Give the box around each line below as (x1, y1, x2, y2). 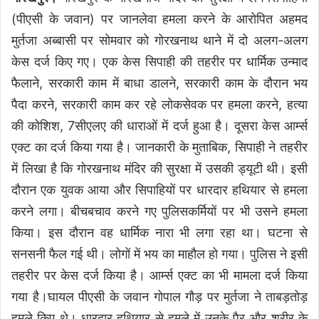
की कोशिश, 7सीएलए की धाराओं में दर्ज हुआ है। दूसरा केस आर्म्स (11, 117, 308, 133)
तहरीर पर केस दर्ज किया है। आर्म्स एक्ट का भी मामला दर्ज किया (11, 267, 308, 283)
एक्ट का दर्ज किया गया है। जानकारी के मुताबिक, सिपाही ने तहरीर (11, 139, 308, 155)
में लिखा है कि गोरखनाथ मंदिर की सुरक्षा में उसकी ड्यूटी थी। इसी (11, 160, 308, 176)
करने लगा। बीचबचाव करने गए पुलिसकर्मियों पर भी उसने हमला (11, 203, 308, 219)
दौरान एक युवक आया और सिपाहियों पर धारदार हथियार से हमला (11, 182, 308, 197)
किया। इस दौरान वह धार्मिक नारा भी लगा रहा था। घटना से (11, 224, 308, 240)
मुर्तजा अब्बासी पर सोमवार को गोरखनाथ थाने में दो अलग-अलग (11, 32, 308, 48)
